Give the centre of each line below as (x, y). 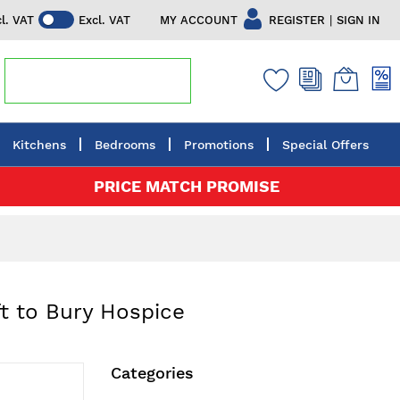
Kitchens (39, 144)
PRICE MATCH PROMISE (187, 186)
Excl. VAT (104, 21)
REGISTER (297, 20)
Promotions (219, 144)
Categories (152, 372)
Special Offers (325, 144)
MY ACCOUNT (199, 20)
